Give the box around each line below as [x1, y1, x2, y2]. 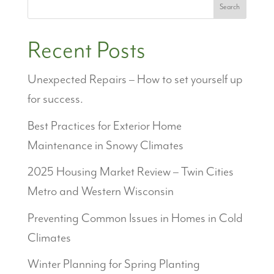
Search [220, 2, 240, 12]
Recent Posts [27, 37, 146, 65]
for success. [27, 92, 83, 107]
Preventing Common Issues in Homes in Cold [27, 211, 243, 226]
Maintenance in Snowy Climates [27, 138, 183, 153]
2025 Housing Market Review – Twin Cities [27, 165, 234, 180]
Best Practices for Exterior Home [27, 119, 182, 133]
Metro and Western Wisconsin [27, 185, 174, 199]
